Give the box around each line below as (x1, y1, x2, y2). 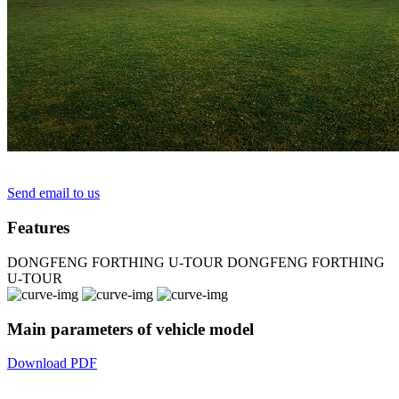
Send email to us (7, 185, 100, 201)
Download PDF (7, 355, 97, 371)
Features (7, 218, 69, 238)
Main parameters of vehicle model (7, 319, 254, 338)
